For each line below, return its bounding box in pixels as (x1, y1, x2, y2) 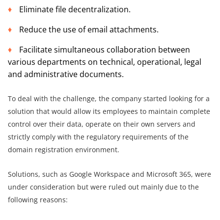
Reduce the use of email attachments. (19, 24, 159, 35)
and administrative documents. (8, 69, 124, 80)
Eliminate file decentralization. (19, 4, 131, 15)
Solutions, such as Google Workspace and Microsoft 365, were (8, 169, 211, 179)
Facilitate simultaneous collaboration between (19, 44, 190, 55)
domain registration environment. (8, 145, 119, 155)
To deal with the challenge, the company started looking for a (8, 94, 210, 104)
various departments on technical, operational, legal (8, 56, 201, 68)
